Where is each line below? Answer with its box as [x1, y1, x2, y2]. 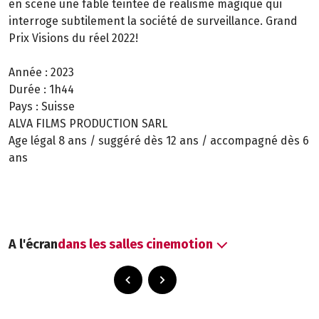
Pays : [9, 100, 38, 113]
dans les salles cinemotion [58, 236, 213, 252]
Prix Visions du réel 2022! [9, 31, 138, 45]
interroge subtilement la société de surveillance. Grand [9, 14, 298, 28]
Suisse [38, 100, 75, 113]
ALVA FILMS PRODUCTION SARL [9, 117, 167, 130]
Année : [9, 66, 48, 79]
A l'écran [9, 236, 58, 252]
